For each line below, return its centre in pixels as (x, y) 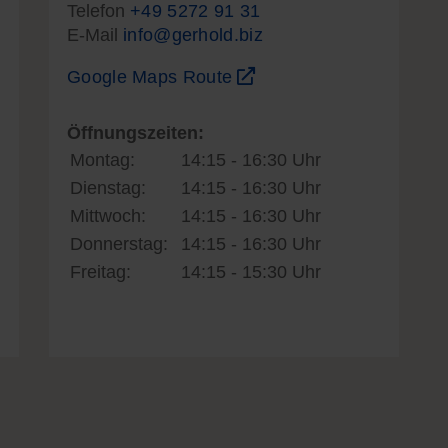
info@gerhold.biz (193, 34)
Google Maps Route (152, 76)
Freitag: (100, 271)
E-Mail (95, 34)
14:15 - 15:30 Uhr (251, 271)
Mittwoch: (108, 215)
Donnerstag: (119, 243)
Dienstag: (108, 187)
